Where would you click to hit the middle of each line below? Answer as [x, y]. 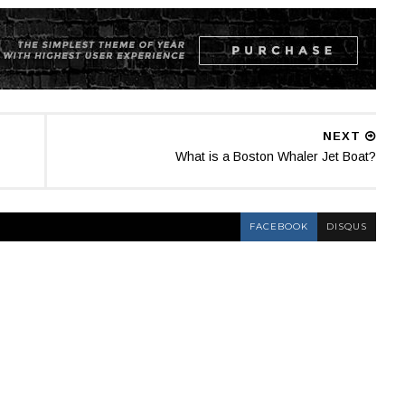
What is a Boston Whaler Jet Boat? [275, 156]
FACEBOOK [278, 226]
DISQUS [346, 226]
